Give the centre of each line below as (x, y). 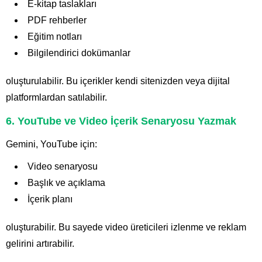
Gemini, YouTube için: (51, 144)
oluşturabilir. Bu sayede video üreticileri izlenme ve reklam (126, 227)
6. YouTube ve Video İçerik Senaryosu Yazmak (121, 121)
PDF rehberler (57, 20)
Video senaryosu (63, 167)
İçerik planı (50, 199)
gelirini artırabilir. (40, 244)
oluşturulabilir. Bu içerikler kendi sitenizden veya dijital (118, 81)
